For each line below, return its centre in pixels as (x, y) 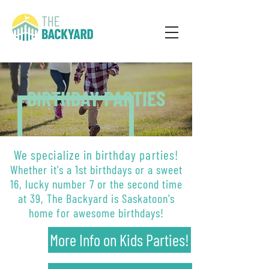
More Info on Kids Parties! (119, 240)
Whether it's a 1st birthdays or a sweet (96, 169)
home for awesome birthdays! (96, 213)
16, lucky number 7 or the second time (96, 184)
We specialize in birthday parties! (96, 155)
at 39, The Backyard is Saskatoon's (96, 198)
